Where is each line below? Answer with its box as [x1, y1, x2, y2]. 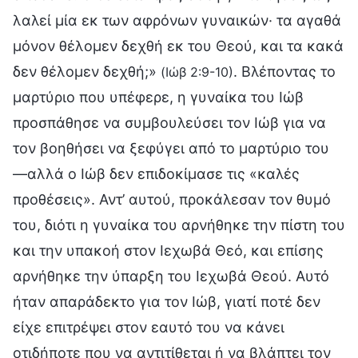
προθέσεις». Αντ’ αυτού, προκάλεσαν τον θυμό [13, 190, 331, 208]
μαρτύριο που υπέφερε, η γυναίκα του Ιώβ [13, 88, 304, 105]
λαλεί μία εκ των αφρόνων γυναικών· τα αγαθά [13, 11, 341, 29]
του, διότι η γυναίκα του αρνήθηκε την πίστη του [13, 216, 345, 233]
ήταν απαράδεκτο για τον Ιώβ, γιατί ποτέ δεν [13, 292, 320, 310]
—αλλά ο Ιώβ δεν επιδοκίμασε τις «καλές [13, 165, 300, 182]
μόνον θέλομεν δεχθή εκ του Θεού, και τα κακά [13, 37, 344, 54]
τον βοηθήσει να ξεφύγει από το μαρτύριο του [13, 139, 329, 157]
